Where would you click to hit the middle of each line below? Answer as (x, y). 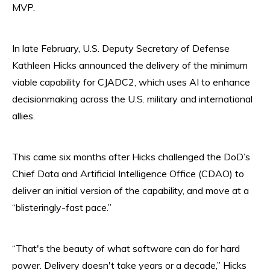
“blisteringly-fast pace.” (62, 207)
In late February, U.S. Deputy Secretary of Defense (121, 48)
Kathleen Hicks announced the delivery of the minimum (130, 65)
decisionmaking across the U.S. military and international (132, 99)
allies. (24, 115)
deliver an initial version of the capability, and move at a (130, 190)
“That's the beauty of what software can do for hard (126, 248)
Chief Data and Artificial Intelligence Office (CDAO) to (128, 173)
